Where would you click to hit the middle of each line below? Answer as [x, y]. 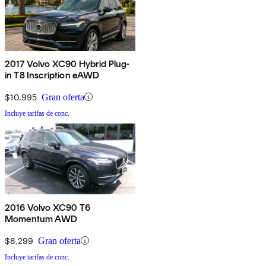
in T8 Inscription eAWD [52, 75]
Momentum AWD [41, 218]
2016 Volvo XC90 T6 [47, 207]
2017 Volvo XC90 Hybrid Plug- [67, 64]
